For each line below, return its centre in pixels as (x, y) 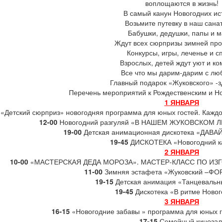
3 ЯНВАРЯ (182, 201)
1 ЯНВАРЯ (182, 102)
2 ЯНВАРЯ (182, 152)
